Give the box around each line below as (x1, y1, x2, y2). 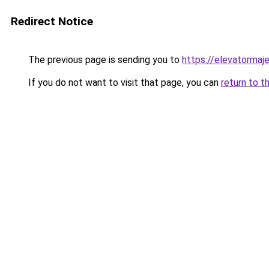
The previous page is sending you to (26, 54, 182, 65)
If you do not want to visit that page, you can (26, 77, 221, 88)
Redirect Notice (11, 14, 93, 28)
